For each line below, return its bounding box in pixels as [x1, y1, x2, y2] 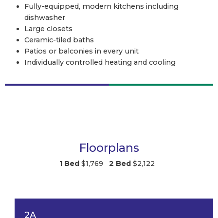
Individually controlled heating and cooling [24, 57, 176, 67]
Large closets [24, 24, 73, 33]
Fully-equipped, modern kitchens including [24, 1, 179, 11]
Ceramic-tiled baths [24, 35, 94, 44]
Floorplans [79, 140, 139, 155]
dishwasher [24, 13, 65, 22]
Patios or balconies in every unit [24, 46, 139, 55]
